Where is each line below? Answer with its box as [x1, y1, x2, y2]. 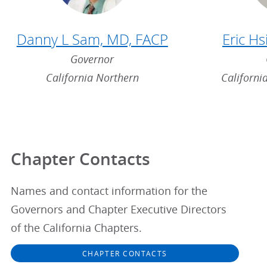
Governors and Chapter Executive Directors [10, 202, 226, 216]
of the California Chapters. [10, 221, 142, 235]
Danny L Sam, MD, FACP [16, 29, 168, 49]
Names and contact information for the [10, 184, 207, 198]
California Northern [45, 70, 139, 85]
